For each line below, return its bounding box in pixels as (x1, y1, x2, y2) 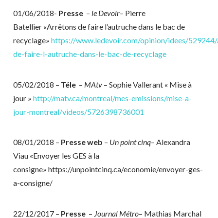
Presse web (60, 137, 103, 147)
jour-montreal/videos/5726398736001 (13, 107, 144, 116)
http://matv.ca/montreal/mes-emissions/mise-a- (33, 93, 192, 103)
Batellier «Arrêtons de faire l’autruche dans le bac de (13, 22, 185, 32)
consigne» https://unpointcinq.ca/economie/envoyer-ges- (13, 164, 203, 174)
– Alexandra (150, 137, 190, 147)
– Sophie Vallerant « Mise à (103, 79, 192, 89)
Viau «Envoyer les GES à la (13, 151, 99, 161)
